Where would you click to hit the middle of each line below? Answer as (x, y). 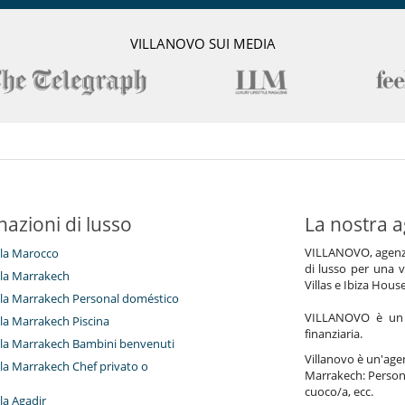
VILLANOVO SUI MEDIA (202, 44)
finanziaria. (333, 334)
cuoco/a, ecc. (339, 392)
